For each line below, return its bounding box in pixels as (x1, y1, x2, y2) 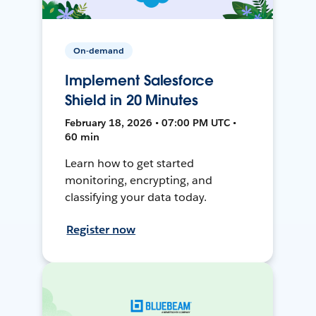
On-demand (73, 44, 125, 56)
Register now (66, 221, 136, 237)
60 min (65, 130, 100, 143)
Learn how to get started (65, 155, 195, 171)
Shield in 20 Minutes (65, 90, 198, 109)
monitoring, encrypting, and (65, 172, 212, 188)
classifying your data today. (65, 189, 207, 205)
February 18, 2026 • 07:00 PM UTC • (65, 116, 237, 129)
